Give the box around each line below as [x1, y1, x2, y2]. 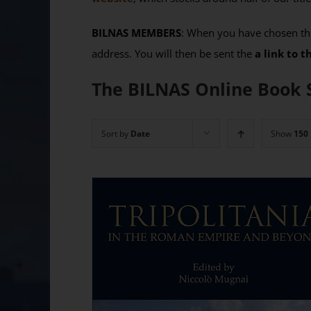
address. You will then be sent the [92, 47, 255, 61]
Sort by [101, 127, 131, 140]
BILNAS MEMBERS [92, 26, 181, 40]
